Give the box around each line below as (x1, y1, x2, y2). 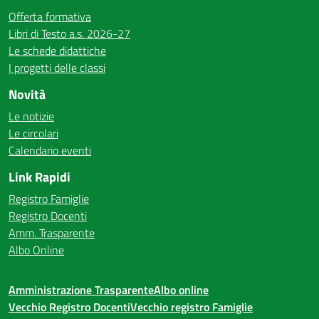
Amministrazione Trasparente (9, 281, 154, 298)
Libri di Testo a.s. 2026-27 (9, 25, 130, 42)
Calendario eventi (9, 142, 91, 159)
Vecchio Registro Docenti (9, 298, 130, 315)
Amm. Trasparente (9, 224, 95, 241)
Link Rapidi (9, 167, 70, 187)
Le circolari (9, 125, 58, 142)
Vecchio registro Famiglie (130, 298, 253, 315)
